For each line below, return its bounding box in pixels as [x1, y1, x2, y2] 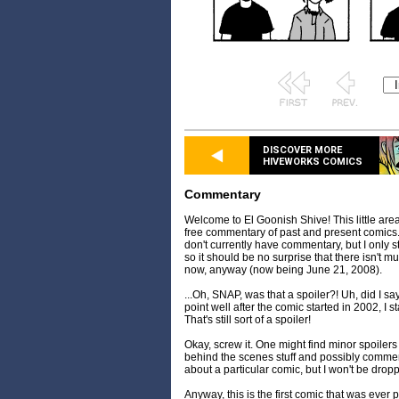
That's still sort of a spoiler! [184, 313, 311, 327]
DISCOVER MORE [263, 143, 342, 156]
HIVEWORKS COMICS [263, 155, 362, 167]
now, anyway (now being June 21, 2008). [184, 264, 382, 277]
